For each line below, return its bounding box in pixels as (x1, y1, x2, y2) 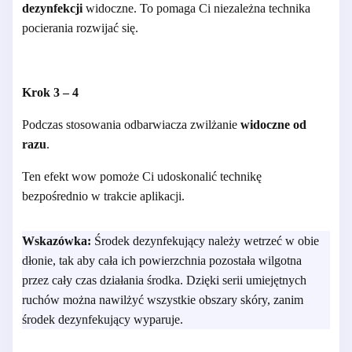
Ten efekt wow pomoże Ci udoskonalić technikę (22, 169, 262, 183)
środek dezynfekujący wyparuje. (22, 312, 183, 326)
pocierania (22, 20, 73, 35)
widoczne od (240, 117, 306, 131)
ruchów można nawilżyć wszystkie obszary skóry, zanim (22, 292, 303, 306)
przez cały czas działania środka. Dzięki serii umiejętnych (22, 273, 306, 287)
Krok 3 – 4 (22, 85, 79, 99)
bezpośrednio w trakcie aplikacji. (22, 189, 185, 203)
